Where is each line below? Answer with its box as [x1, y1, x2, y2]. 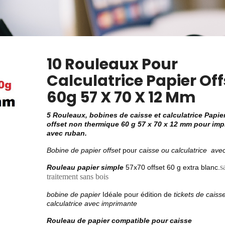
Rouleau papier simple [46, 163, 124, 171]
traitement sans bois [46, 172, 108, 181]
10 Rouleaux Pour [46, 54, 178, 75]
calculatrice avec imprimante [46, 199, 137, 207]
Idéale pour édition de [100, 190, 174, 198]
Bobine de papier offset [46, 146, 121, 154]
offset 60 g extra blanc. [145, 163, 220, 171]
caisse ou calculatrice [139, 146, 211, 154]
